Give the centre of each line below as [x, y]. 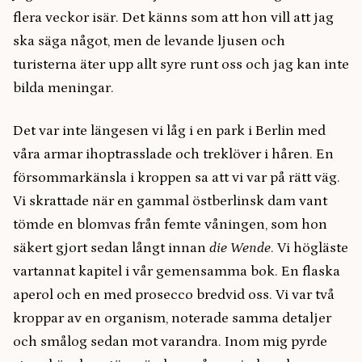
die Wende [240, 248]
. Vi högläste [309, 248]
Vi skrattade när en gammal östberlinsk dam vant [170, 201]
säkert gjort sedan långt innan [111, 248]
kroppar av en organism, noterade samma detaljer [172, 318]
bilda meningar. [63, 88]
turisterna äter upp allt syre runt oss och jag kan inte [181, 65]
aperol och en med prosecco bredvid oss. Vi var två [174, 295]
